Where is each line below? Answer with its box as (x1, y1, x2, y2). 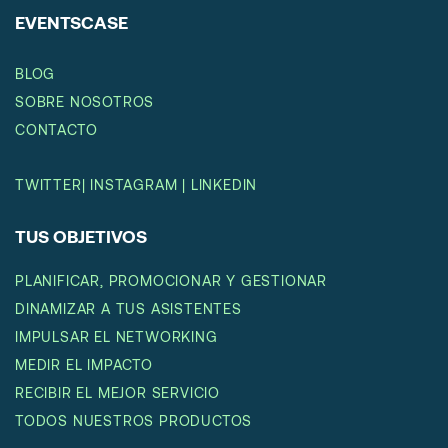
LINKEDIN (190, 176, 258, 194)
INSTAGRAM (90, 176, 178, 194)
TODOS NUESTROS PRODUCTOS (15, 412, 253, 430)
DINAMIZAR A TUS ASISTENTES (15, 300, 242, 318)
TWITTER (15, 176, 82, 194)
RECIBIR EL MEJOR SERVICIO (15, 384, 220, 402)
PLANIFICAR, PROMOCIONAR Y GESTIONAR (15, 272, 327, 290)
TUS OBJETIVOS (15, 225, 147, 248)
